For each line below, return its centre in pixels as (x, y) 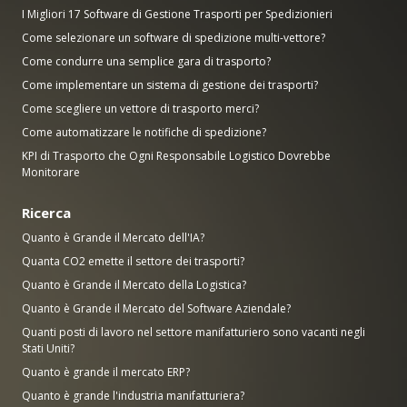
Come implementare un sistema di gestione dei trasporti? (170, 84)
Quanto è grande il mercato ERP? (106, 372)
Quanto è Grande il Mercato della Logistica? (134, 284)
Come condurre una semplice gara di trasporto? (146, 61)
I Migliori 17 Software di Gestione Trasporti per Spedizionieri (177, 14)
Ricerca (46, 212)
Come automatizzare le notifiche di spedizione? (144, 132)
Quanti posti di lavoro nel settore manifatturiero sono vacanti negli (194, 332)
